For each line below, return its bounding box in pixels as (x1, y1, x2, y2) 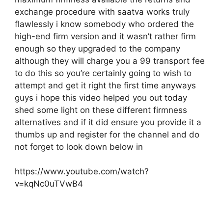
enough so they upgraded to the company (15, 43, 180, 54)
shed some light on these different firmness (15, 105, 187, 115)
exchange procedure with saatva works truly (15, 6, 190, 17)
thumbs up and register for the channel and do (15, 129, 199, 139)
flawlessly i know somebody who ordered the (15, 19, 194, 29)
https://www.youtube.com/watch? (15, 166, 149, 176)
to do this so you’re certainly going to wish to (15, 68, 192, 78)
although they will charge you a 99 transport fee (15, 55, 205, 66)
